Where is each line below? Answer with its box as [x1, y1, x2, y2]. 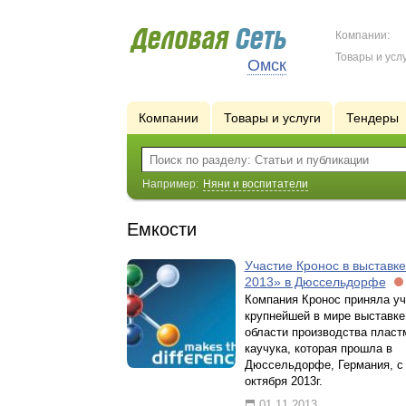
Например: [141, 178, 201, 190]
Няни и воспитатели [202, 178, 308, 190]
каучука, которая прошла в [244, 342, 392, 355]
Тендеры [345, 111, 399, 125]
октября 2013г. [244, 374, 323, 388]
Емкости [126, 219, 197, 239]
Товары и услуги [223, 111, 321, 125]
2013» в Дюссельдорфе [244, 275, 386, 289]
